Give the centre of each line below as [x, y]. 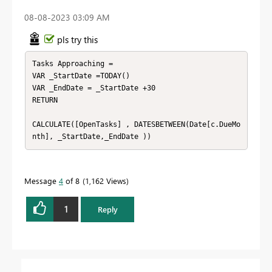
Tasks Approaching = [74, 64]
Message [42, 180]
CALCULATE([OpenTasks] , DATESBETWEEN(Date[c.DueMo [136, 124]
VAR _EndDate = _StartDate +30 [93, 88]
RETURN [45, 100]
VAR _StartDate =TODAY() [81, 76]
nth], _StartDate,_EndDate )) [91, 137]
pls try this [77, 39]
